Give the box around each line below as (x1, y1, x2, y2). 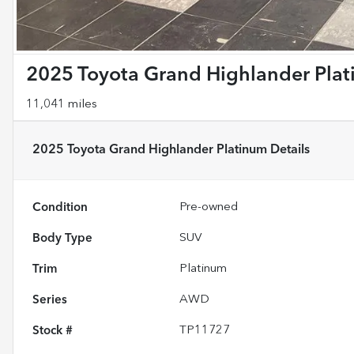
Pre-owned (179, 201, 239, 213)
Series (32, 293, 67, 307)
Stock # (32, 324, 73, 337)
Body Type (32, 232, 92, 245)
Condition (32, 201, 88, 214)
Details (267, 144, 310, 157)
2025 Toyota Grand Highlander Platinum (32, 144, 267, 157)
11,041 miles (26, 98, 97, 111)
